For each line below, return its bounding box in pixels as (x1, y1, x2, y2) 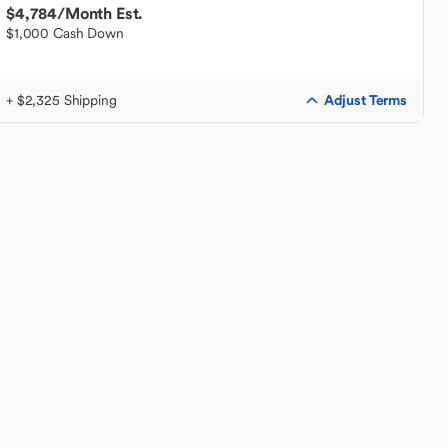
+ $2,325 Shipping (6, 91, 117, 109)
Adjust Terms (323, 90, 407, 109)
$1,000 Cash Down (6, 24, 124, 42)
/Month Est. (57, 3, 143, 23)
